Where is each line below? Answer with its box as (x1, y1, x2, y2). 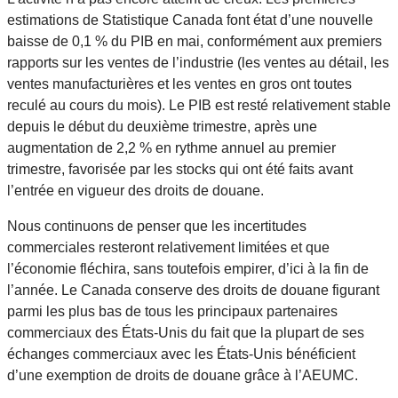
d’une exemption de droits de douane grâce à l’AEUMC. (7, 367, 362, 383)
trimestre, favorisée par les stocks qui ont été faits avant (7, 161, 353, 177)
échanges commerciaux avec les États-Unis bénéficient (7, 346, 355, 362)
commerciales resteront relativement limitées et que (7, 239, 330, 255)
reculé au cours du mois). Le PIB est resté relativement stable (7, 97, 391, 113)
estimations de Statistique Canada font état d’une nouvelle (7, 12, 373, 28)
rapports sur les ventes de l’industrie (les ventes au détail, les (7, 54, 389, 70)
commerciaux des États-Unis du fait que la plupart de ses (7, 324, 364, 340)
